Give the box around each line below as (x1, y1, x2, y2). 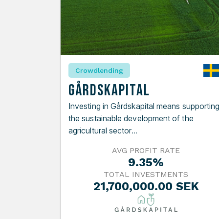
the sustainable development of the (68, 113, 194, 124)
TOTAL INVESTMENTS (104, 170, 189, 179)
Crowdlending (75, 66, 123, 75)
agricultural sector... (68, 126, 137, 136)
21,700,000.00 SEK (93, 179, 199, 194)
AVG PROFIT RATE (112, 146, 180, 155)
